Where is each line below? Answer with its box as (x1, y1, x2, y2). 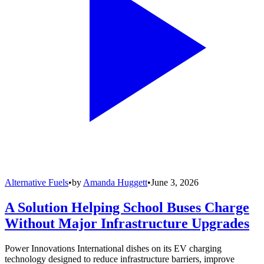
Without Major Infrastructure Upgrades (5, 215, 249, 231)
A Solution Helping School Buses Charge (5, 199, 249, 215)
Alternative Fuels (5, 177, 68, 187)
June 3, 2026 (151, 177, 199, 187)
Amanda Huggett (83, 177, 147, 187)
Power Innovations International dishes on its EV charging (5, 243, 222, 253)
